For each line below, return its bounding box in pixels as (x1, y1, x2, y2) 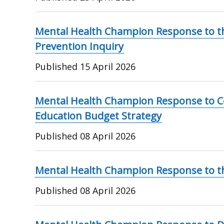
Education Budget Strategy (35, 108, 162, 122)
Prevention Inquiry (35, 39, 124, 53)
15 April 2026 (80, 60, 136, 72)
